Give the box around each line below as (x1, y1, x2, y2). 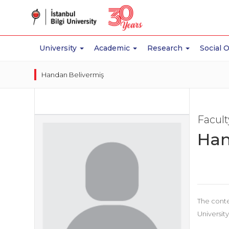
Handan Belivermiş (41, 71, 104, 79)
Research (147, 43, 185, 53)
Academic (94, 43, 132, 53)
